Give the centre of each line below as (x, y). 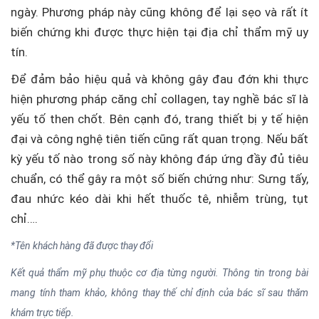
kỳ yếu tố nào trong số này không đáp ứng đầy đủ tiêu (159, 159)
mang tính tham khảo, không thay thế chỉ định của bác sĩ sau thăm (159, 293)
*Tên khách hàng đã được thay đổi (82, 246)
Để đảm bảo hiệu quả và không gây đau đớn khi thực (159, 79)
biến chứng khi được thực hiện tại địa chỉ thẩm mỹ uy (159, 32)
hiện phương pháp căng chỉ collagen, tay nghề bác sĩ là (159, 99)
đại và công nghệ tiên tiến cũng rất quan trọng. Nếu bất (159, 139)
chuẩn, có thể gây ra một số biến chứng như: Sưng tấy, (159, 179)
